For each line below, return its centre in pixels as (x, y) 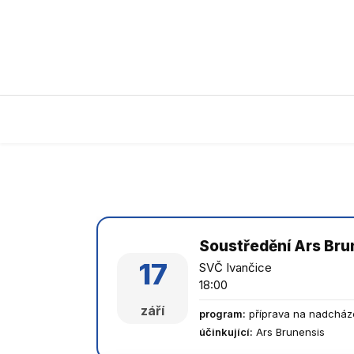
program (221, 314)
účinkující (224, 332)
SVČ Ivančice (235, 267)
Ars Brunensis (290, 332)
